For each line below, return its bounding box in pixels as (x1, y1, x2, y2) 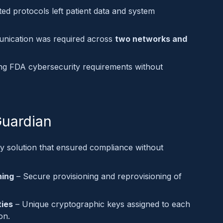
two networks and (115, 33, 187, 44)
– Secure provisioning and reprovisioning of (14, 171, 182, 181)
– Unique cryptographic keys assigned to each (13, 199, 190, 209)
